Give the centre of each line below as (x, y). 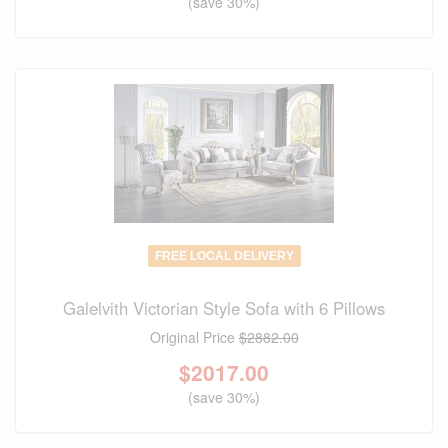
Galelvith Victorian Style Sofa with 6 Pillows (224, 308)
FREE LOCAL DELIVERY (224, 256)
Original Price (194, 337)
